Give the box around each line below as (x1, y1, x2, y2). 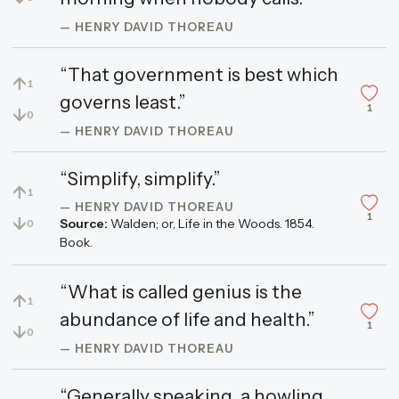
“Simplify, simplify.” (59, 167, 221, 190)
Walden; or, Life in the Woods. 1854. (110, 216, 314, 232)
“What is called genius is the (59, 281, 302, 304)
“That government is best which (59, 62, 338, 85)
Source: (59, 216, 108, 232)
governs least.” (59, 90, 186, 113)
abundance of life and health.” (59, 308, 315, 331)
